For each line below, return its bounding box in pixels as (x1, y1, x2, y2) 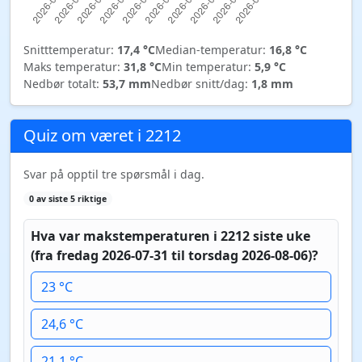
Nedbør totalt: (23, 76, 103, 91)
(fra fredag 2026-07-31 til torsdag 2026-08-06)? (31, 246, 318, 264)
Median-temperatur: (155, 42, 269, 57)
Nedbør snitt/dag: (151, 76, 251, 91)
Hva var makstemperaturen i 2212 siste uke (31, 227, 310, 245)
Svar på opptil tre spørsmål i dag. (23, 166, 204, 182)
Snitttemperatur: (23, 42, 117, 57)
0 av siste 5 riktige (28, 193, 107, 204)
